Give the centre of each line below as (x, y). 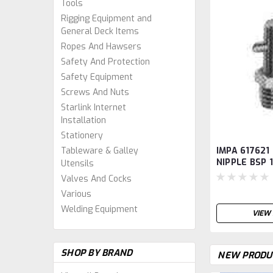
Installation (83, 120)
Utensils (77, 164)
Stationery (82, 136)
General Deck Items (100, 31)
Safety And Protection (105, 62)
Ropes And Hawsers (101, 47)
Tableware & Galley (100, 151)
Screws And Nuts (95, 92)
